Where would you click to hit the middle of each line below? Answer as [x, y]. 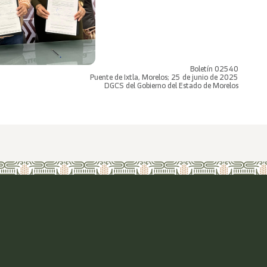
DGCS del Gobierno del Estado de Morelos [171, 86]
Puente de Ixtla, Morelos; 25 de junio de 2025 [164, 77]
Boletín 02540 [214, 69]
